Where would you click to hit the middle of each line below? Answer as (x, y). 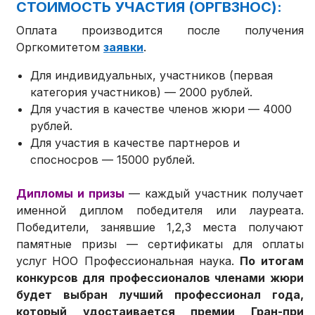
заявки (124, 47)
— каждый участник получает (214, 194)
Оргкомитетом (60, 47)
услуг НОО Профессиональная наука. (128, 261)
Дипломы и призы (70, 194)
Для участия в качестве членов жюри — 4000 (161, 109)
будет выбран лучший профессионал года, (160, 295)
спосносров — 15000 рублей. (113, 160)
